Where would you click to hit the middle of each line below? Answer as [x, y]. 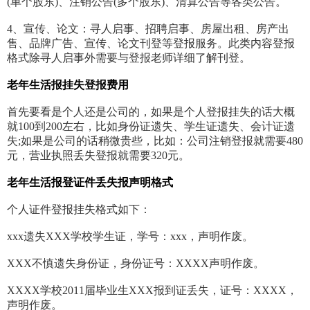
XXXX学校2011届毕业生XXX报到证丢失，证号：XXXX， [152, 291]
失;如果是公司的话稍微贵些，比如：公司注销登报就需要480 [155, 141]
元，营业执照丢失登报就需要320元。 [98, 156]
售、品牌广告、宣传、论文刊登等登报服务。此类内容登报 [151, 44]
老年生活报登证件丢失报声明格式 [90, 183]
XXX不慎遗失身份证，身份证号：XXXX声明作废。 [136, 264]
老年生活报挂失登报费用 [68, 85]
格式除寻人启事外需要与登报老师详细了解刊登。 [129, 58]
